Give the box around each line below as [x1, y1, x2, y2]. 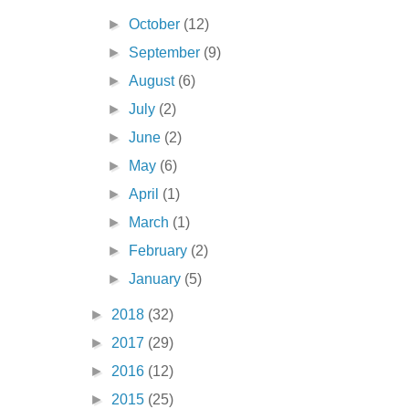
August [129, 73, 179, 89]
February [129, 243, 192, 259]
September [129, 45, 204, 61]
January [129, 271, 185, 288]
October [129, 16, 184, 33]
